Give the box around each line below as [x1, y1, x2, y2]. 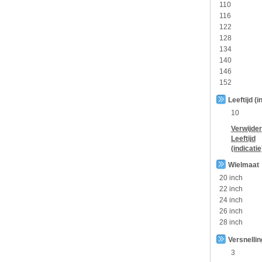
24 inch [219, 196, 243, 204]
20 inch [219, 174, 243, 182]
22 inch [219, 185, 243, 193]
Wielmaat [227, 161, 259, 169]
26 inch [219, 207, 243, 215]
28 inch [219, 218, 243, 226]
